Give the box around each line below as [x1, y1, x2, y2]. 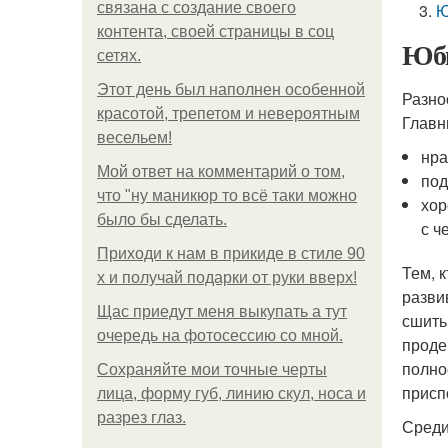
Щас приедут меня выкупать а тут [97, 303, 347, 320]
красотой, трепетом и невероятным [97, 105, 360, 122]
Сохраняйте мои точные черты [97, 361, 327, 378]
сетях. [97, 47, 141, 64]
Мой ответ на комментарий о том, [97, 163, 345, 180]
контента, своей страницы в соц [97, 23, 334, 40]
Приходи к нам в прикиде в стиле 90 [97, 245, 365, 262]
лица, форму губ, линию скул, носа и [97, 385, 366, 402]
